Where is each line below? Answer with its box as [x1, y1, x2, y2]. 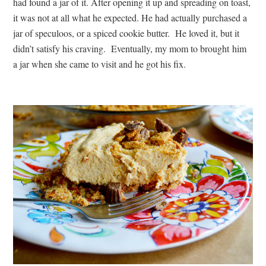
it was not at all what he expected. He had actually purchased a [13, 11, 248, 24]
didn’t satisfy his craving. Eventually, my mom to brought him [13, 42, 247, 55]
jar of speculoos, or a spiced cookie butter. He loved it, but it [13, 26, 240, 39]
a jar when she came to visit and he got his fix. [13, 57, 186, 70]
